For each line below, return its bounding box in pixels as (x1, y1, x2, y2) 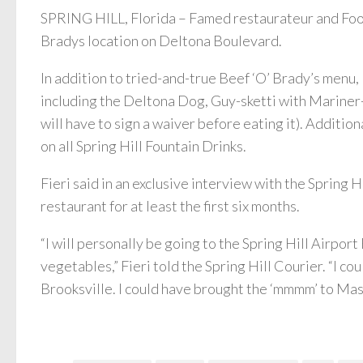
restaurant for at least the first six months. (41, 196, 300, 215)
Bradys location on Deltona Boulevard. (41, 31, 282, 49)
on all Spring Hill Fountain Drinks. (41, 136, 246, 155)
